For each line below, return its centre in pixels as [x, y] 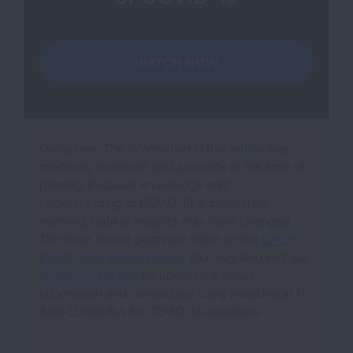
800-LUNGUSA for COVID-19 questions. [151, 310]
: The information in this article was [194, 147]
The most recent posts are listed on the [151, 238]
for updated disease [197, 274]
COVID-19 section [89, 274]
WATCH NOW [176, 61]
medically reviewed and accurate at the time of [172, 165]
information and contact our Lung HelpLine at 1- [173, 292]
